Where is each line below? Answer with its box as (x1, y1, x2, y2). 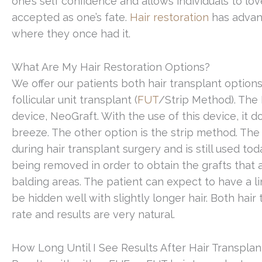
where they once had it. (12, 27, 130, 40)
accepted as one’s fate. (12, 11, 130, 23)
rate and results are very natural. (12, 208, 175, 220)
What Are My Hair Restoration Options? (12, 60, 210, 73)
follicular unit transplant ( (12, 93, 137, 106)
